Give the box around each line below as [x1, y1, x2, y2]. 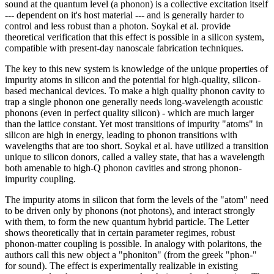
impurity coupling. [5, 174, 76, 185]
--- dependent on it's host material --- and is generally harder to [5, 10, 244, 21]
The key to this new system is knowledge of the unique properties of [5, 64, 268, 75]
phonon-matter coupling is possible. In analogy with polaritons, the [5, 239, 262, 250]
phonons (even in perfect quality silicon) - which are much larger [5, 108, 254, 119]
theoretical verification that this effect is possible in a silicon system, [5, 32, 264, 43]
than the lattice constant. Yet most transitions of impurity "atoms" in [5, 119, 263, 130]
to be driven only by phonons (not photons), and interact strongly [5, 206, 255, 217]
